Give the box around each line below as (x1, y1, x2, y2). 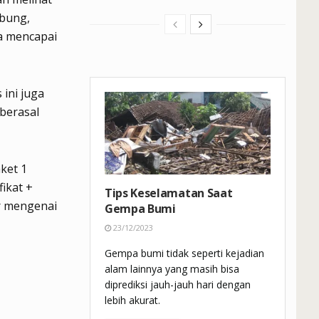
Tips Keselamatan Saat (105, 185, 233, 202)
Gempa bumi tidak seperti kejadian (105, 246, 264, 261)
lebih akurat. (105, 293, 160, 308)
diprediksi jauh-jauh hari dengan (105, 278, 251, 292)
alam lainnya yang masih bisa (105, 262, 239, 276)
